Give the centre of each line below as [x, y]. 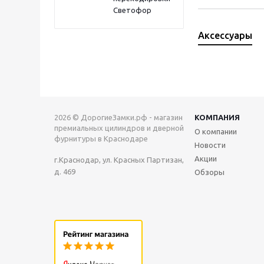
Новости [210, 145]
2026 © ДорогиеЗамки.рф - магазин [118, 117]
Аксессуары [225, 35]
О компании [216, 131]
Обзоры [209, 172]
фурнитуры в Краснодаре [101, 138]
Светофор [132, 10]
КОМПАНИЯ [217, 117]
